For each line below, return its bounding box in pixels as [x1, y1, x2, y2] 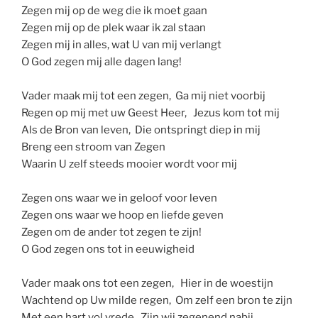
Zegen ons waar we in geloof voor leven [21, 191, 217, 204]
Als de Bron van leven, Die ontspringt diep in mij [21, 123, 261, 136]
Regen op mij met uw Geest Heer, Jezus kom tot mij [21, 106, 280, 119]
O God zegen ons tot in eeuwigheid [21, 242, 194, 256]
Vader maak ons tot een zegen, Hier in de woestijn [21, 276, 273, 290]
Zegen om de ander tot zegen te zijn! [21, 225, 202, 238]
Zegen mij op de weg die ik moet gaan [21, 4, 207, 17]
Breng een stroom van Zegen [21, 140, 165, 153]
